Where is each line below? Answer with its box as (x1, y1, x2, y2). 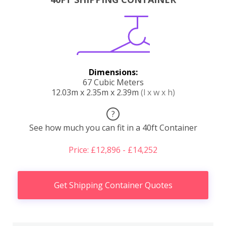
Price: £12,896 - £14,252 (69, 144, 157, 155)
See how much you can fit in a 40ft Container (29, 122, 197, 133)
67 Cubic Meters (82, 76, 144, 88)
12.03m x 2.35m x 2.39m (51, 86, 141, 98)
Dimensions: (88, 66, 138, 78)
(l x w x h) (140, 86, 175, 98)
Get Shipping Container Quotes (53, 179, 173, 191)
